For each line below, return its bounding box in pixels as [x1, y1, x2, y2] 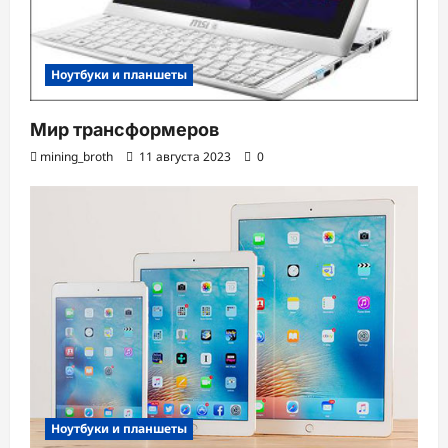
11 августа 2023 [136, 148, 234, 166]
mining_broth [40, 148, 113, 166]
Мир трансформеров [30, 119, 219, 141]
